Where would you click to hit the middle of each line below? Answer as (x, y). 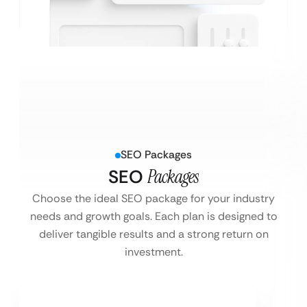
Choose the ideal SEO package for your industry (153, 199)
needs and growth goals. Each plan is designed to (153, 217)
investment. (153, 252)
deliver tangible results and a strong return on (153, 234)
